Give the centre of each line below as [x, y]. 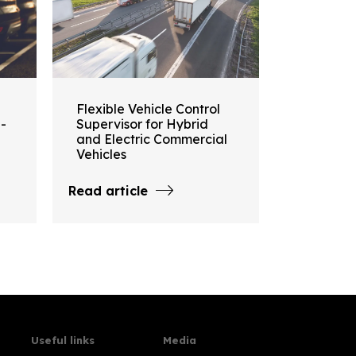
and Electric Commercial [152, 139]
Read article [108, 190]
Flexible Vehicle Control [148, 108]
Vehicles [101, 154]
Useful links [62, 340]
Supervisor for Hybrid [142, 124]
